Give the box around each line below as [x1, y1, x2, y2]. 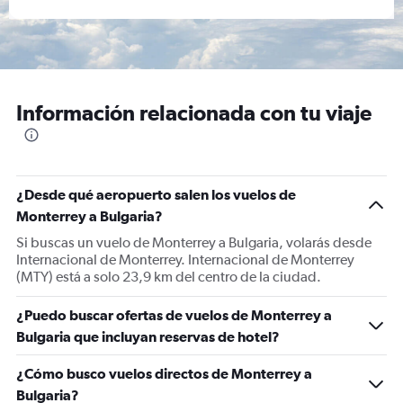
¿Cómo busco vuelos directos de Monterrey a [16, 365, 312, 381]
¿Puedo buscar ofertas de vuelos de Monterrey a [16, 307, 332, 323]
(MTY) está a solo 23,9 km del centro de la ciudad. [16, 268, 321, 285]
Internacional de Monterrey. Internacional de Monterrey [16, 251, 354, 268]
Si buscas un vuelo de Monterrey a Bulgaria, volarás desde [16, 234, 372, 251]
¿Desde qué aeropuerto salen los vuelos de [16, 186, 296, 202]
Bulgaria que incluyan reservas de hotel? [16, 328, 280, 345]
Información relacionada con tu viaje [16, 100, 372, 125]
